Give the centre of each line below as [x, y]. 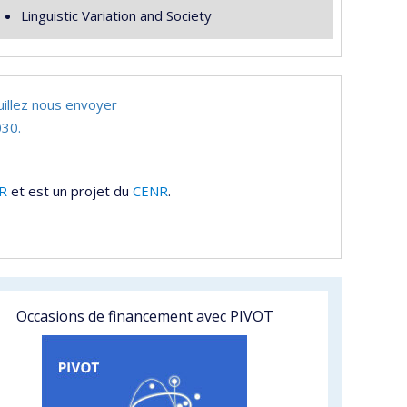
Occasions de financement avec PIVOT [144, 316]
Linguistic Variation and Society [116, 15]
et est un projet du [70, 190]
